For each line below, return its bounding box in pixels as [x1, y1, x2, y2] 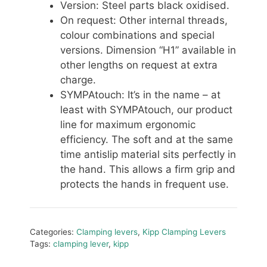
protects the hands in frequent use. [60, 178, 229, 191]
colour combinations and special [60, 29, 215, 42]
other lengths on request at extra [60, 59, 218, 72]
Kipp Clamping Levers [142, 226, 226, 237]
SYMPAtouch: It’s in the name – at [60, 89, 221, 101]
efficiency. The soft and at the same [60, 133, 233, 146]
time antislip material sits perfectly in [60, 148, 236, 161]
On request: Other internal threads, [60, 14, 228, 27]
